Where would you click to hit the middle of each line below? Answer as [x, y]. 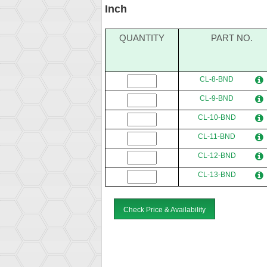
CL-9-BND [217, 99]
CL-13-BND [217, 175]
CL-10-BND [217, 118]
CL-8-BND [217, 80]
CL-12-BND [217, 156]
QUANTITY [142, 38]
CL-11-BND [217, 137]
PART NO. [232, 38]
